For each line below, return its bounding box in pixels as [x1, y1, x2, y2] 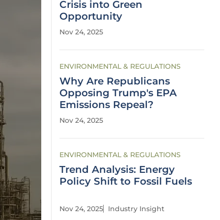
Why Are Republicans [59, 75, 170, 87]
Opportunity [59, 10, 122, 22]
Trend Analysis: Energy [59, 164, 175, 175]
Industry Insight [108, 204, 165, 213]
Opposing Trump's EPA [59, 87, 177, 99]
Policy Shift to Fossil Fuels [59, 175, 192, 187]
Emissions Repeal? [59, 99, 154, 110]
